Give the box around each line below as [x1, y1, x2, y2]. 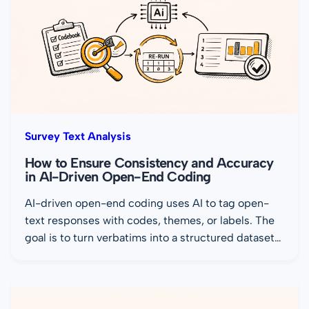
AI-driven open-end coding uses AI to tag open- [25, 197, 269, 210]
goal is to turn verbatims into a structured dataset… [25, 231, 281, 245]
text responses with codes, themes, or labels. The [25, 214, 275, 228]
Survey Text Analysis [25, 130, 131, 143]
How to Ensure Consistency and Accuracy [25, 154, 274, 172]
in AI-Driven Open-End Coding [25, 168, 211, 186]
